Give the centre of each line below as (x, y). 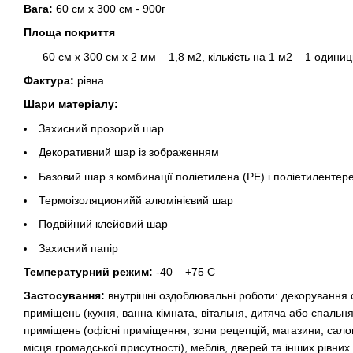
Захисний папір (78, 248)
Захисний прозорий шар (101, 128)
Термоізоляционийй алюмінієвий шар (136, 200)
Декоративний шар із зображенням (129, 152)
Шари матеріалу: (71, 104)
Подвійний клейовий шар (103, 224)
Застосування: (64, 296)
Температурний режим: (88, 272)
